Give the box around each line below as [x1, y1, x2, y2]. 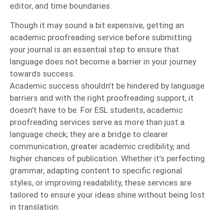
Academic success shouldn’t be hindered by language [10, 80, 204, 91]
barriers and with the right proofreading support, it [10, 93, 194, 103]
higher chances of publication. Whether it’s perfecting [10, 153, 205, 163]
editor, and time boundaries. [10, 1, 114, 11]
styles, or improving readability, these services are [10, 177, 191, 187]
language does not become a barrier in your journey [10, 56, 196, 66]
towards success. [10, 68, 77, 78]
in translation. [10, 201, 60, 212]
